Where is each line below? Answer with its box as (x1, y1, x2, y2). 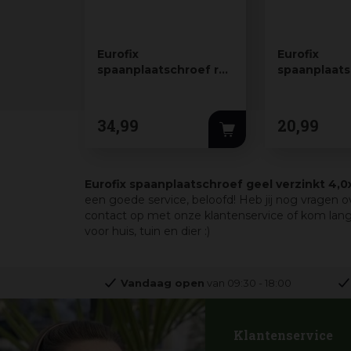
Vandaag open (121, 276, 204, 289)
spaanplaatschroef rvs (97, 62, 231, 77)
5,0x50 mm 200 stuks (97, 78, 223, 92)
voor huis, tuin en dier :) (85, 223, 213, 238)
